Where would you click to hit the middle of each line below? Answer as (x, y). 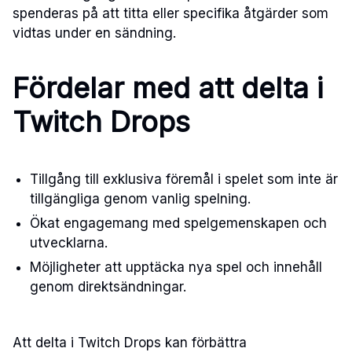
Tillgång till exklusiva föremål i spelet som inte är (184, 180)
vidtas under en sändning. (94, 33)
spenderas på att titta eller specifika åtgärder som (170, 14)
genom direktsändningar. (108, 287)
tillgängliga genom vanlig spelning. (141, 199)
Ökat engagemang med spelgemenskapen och (179, 224)
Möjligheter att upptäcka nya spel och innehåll (176, 268)
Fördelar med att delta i (168, 88)
